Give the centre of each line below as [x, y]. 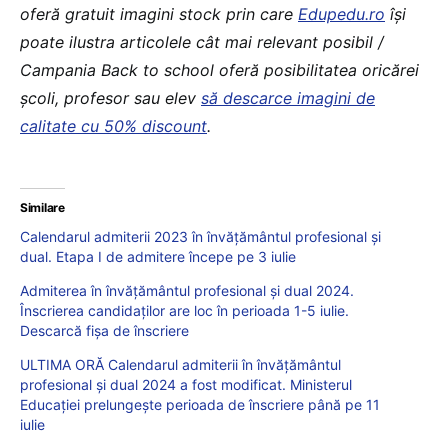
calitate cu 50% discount [113, 126]
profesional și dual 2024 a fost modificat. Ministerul [186, 385]
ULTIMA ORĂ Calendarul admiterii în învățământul [180, 365]
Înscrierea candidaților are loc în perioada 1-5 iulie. [184, 311]
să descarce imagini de [288, 98]
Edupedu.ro [341, 14]
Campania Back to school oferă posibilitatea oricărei [219, 70]
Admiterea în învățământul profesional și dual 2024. [187, 291]
